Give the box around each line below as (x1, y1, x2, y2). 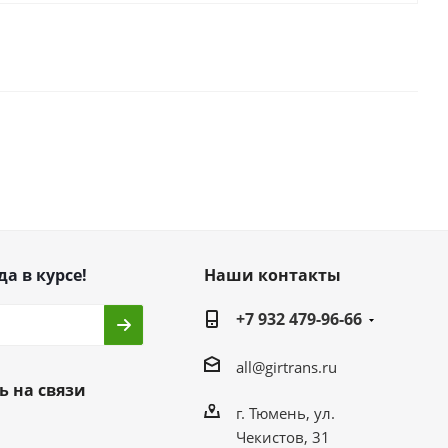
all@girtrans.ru (235, 357, 337, 377)
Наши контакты (203, 264, 341, 287)
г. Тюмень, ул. (235, 403, 335, 423)
